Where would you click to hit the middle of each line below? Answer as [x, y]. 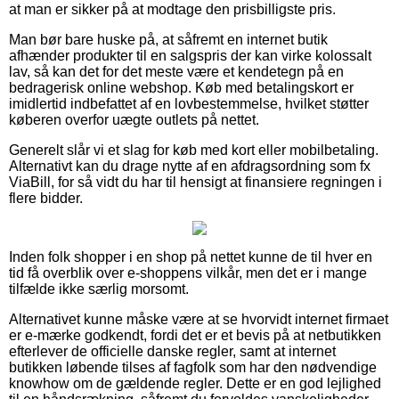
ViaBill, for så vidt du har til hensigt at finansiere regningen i [195, 182]
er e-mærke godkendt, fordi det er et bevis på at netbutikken [195, 335]
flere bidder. [46, 198]
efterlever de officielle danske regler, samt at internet [172, 351]
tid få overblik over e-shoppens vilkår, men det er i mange [188, 273]
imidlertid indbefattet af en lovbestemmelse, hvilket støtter [189, 103]
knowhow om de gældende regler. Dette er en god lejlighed [195, 383]
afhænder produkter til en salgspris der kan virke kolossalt [190, 55]
